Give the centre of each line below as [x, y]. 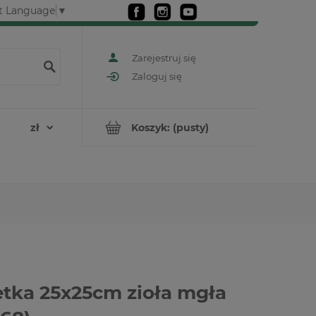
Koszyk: [151, 127]
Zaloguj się [157, 77]
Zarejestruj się [164, 57]
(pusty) [191, 127]
